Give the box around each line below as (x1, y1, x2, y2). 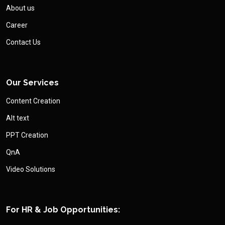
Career (6, 21, 28, 30)
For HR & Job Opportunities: (6, 205, 120, 215)
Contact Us (6, 38, 41, 47)
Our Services (6, 78, 59, 88)
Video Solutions (6, 165, 55, 174)
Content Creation (6, 97, 60, 105)
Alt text (6, 114, 29, 123)
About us (6, 4, 35, 13)
